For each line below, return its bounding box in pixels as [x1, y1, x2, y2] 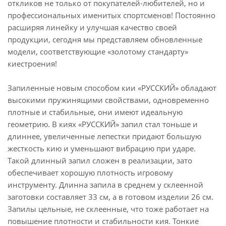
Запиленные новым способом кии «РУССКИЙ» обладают [8, 83, 216, 93]
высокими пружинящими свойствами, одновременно [8, 95, 209, 105]
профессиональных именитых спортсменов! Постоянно [8, 10, 215, 20]
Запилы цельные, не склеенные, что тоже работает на [8, 204, 209, 214]
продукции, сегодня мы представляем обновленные [8, 34, 202, 44]
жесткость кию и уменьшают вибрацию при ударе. [8, 143, 196, 153]
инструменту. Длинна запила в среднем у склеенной [8, 180, 203, 190]
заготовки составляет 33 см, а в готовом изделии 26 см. [8, 192, 213, 202]
